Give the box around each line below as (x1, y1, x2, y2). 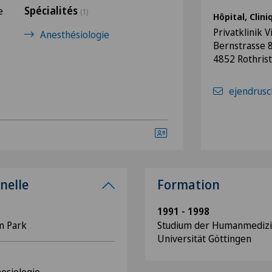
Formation (157, 176, 220, 193)
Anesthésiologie (40, 28, 109, 41)
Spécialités (24, 4, 80, 18)
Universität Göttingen (157, 232, 251, 245)
